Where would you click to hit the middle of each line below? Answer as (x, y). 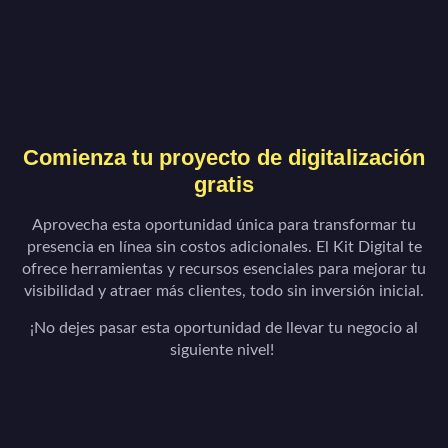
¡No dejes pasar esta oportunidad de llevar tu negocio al (224, 327)
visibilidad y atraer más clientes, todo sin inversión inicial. (224, 291)
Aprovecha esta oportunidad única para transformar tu (224, 225)
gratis (224, 185)
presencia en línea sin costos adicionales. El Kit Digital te (224, 247)
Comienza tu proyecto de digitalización (224, 158)
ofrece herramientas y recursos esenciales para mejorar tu (224, 269)
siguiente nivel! (224, 349)
